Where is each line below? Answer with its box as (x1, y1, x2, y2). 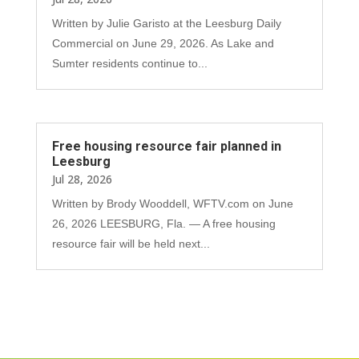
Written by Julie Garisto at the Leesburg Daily (51, 16, 281, 30)
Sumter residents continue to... (51, 56, 208, 70)
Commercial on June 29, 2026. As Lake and (51, 36, 274, 50)
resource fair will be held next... (51, 237, 210, 250)
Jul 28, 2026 (51, 171, 112, 187)
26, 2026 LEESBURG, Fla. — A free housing (51, 217, 276, 230)
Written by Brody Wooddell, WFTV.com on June (51, 197, 293, 210)
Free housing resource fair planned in (51, 139, 281, 154)
